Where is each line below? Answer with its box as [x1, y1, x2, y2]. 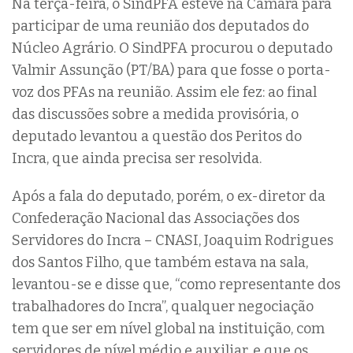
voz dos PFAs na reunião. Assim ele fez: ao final [12, 83, 317, 101]
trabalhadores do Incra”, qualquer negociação [12, 297, 314, 315]
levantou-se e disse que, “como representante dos [12, 275, 340, 293]
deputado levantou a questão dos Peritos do [12, 127, 302, 145]
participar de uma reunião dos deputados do [12, 17, 309, 35]
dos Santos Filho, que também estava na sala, [12, 253, 308, 271]
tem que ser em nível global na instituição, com [12, 319, 325, 337]
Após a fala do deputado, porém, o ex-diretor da [12, 187, 325, 205]
